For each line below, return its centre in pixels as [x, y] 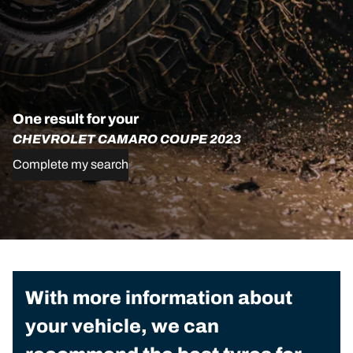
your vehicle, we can [122, 326]
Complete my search [71, 164]
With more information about [159, 298]
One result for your [76, 119]
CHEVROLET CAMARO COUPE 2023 [127, 139]
